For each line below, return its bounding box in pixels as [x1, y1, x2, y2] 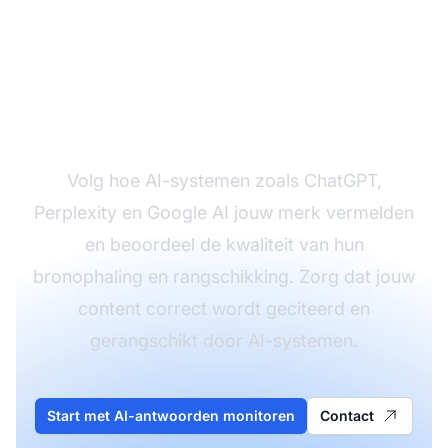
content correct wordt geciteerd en [78, 297, 370, 319]
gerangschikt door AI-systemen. [90, 329, 358, 351]
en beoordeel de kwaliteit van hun [84, 233, 364, 255]
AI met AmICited [90, 98, 358, 143]
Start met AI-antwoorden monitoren [47, 406, 295, 424]
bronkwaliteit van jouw [41, 58, 407, 103]
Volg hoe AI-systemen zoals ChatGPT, [66, 169, 382, 191]
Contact [320, 406, 374, 424]
